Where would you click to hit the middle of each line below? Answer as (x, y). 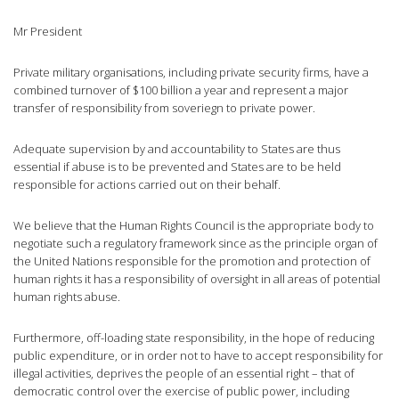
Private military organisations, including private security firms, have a (191, 73)
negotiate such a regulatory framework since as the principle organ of (195, 244)
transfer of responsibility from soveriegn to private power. (164, 108)
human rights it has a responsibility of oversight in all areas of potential (197, 279)
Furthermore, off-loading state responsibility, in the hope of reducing (194, 338)
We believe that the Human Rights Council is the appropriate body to (194, 226)
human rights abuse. (67, 297)
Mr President (48, 32)
